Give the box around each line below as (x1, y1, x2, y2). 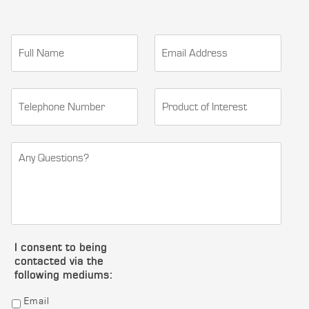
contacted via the (14, 255, 103, 268)
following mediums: (14, 269, 112, 281)
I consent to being (14, 241, 107, 254)
